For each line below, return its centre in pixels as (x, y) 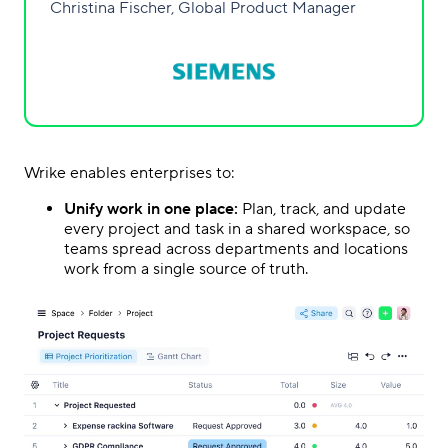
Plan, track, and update (322, 208)
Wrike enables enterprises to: (129, 172)
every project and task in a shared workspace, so (237, 228)
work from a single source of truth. (186, 268)
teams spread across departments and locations (236, 248)
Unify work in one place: (151, 208)
